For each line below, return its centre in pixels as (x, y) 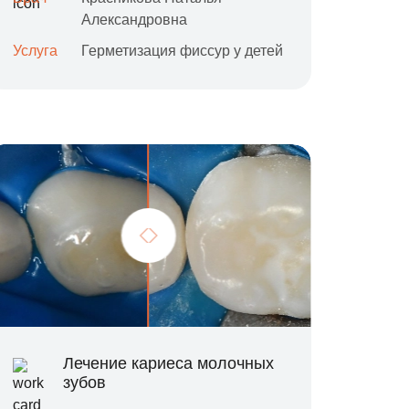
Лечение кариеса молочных (168, 363)
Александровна (135, 20)
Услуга (36, 51)
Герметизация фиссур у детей (183, 51)
